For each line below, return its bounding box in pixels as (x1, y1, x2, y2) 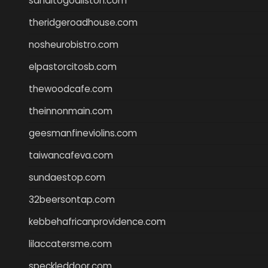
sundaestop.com (29, 170, 105, 184)
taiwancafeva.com (29, 148, 113, 162)
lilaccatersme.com (29, 237, 112, 250)
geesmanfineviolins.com (29, 126, 137, 139)
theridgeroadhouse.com (29, 16, 138, 29)
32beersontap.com (29, 193, 115, 206)
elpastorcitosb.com (29, 60, 117, 73)
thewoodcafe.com (29, 82, 112, 95)
